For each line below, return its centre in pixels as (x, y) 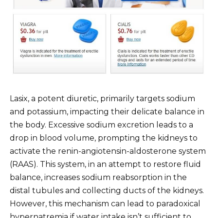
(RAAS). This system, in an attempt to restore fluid (105, 164)
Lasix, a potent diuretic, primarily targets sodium (102, 98)
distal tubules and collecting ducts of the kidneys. (107, 190)
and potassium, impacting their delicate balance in (107, 111)
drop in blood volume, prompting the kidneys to (104, 138)
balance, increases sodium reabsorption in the (98, 177)
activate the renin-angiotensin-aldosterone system (108, 151)
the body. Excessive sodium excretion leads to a (101, 125)
